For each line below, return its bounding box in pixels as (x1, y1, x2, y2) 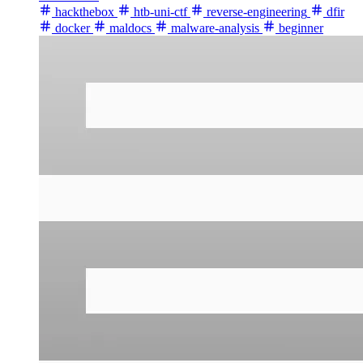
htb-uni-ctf (130, 5, 187, 19)
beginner (275, 21, 323, 36)
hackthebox (52, 5, 114, 19)
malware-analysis (168, 21, 259, 36)
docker (52, 21, 90, 36)
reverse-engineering (203, 5, 307, 19)
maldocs (106, 21, 152, 36)
